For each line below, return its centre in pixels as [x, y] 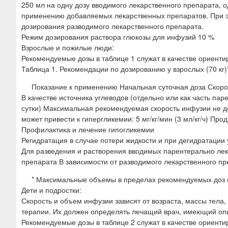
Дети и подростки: [51, 190]
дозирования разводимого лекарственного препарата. [112, 26]
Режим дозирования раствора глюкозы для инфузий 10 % [118, 36]
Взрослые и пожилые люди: [68, 47]
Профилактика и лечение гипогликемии [88, 129]
